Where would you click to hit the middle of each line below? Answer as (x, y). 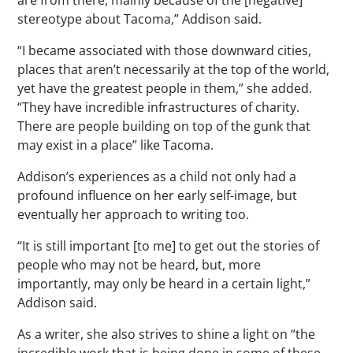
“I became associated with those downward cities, (165, 50)
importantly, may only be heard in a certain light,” (164, 283)
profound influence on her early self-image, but (158, 195)
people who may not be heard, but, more (139, 264)
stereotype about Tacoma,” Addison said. (140, 19)
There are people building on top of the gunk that (164, 126)
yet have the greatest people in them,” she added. (165, 88)
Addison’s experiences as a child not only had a (157, 176)
